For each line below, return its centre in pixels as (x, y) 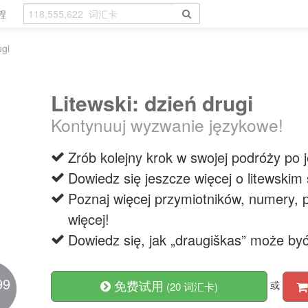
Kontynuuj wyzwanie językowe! (167, 125)
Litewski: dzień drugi (152, 103)
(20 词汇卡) (191, 286)
